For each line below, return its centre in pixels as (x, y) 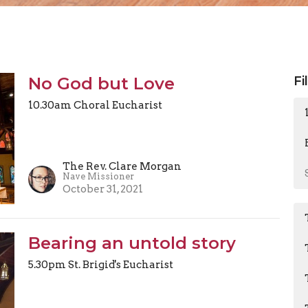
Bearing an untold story (132, 243)
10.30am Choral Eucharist (95, 105)
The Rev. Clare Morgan (122, 167)
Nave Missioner (98, 177)
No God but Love (101, 83)
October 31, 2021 (102, 189)
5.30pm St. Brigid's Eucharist (100, 265)
